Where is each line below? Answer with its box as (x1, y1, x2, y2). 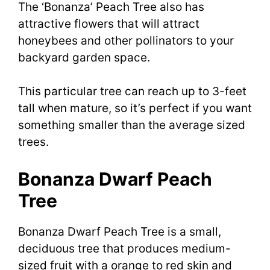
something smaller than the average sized (18, 118, 245, 133)
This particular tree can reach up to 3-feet (18, 84, 246, 99)
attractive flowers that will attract (18, 16, 199, 31)
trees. (18, 135, 49, 149)
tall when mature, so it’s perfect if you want (18, 101, 252, 116)
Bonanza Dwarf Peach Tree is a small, (18, 224, 221, 239)
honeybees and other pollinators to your (18, 33, 234, 48)
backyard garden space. (18, 50, 150, 64)
